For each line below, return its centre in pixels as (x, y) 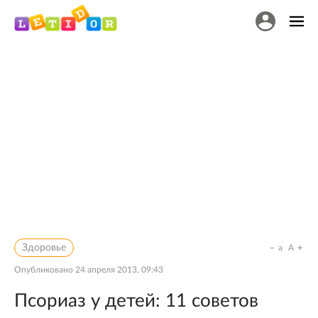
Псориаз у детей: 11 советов (136, 301)
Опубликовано (45, 270)
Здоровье (44, 248)
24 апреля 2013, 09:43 (119, 270)
